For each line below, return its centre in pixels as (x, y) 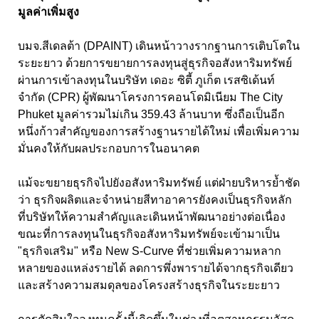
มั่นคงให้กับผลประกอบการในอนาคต (109, 148)
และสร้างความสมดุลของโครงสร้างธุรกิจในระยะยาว (149, 285)
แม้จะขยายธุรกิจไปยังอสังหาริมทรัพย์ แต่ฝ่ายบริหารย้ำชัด (159, 182)
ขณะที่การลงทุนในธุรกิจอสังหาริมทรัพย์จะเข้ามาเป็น (149, 234)
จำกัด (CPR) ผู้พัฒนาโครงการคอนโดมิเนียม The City (150, 97)
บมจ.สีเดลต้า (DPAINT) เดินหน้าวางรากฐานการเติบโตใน (159, 46)
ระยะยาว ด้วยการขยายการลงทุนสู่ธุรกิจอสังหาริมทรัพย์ (155, 63)
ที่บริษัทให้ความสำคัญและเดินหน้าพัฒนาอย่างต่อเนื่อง (152, 216)
